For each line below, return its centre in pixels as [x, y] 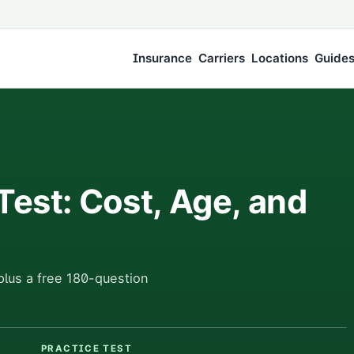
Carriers [222, 58]
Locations [280, 58]
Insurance [162, 58]
